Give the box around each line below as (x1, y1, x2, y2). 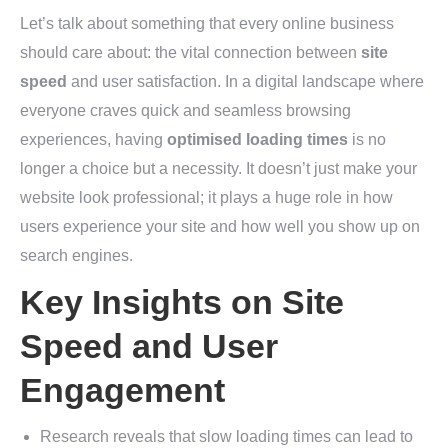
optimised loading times (167, 131, 348, 149)
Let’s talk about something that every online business (20, 15, 394, 33)
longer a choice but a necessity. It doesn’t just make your (20, 160, 417, 178)
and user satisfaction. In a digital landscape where (67, 73, 424, 91)
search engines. (20, 247, 133, 265)
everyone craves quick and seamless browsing (20, 102, 351, 120)
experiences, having (20, 131, 167, 149)
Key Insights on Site (20, 283, 344, 322)
